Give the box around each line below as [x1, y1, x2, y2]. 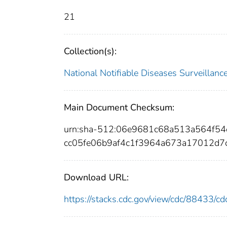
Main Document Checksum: [64, 101, 174, 113]
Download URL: [64, 171, 129, 183]
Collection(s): [64, 45, 117, 57]
